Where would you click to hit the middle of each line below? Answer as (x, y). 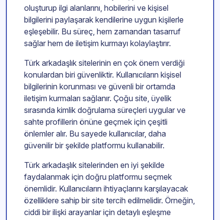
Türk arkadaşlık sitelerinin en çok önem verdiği (104, 63)
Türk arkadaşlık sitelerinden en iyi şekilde (94, 165)
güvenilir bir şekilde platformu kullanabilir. (94, 146)
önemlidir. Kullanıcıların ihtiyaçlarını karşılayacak (106, 189)
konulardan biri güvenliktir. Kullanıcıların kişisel (103, 75)
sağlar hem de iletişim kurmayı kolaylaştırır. (97, 43)
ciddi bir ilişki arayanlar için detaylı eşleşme (97, 212)
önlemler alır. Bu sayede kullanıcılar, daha (95, 134)
